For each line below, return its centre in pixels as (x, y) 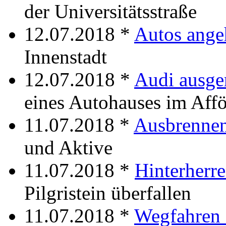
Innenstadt (66, 56)
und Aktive (68, 147)
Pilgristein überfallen (108, 193)
